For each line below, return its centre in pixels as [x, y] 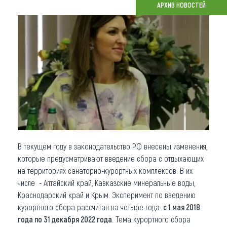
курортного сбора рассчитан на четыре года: [90, 207]
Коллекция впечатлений [74, 63]
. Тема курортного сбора [151, 219]
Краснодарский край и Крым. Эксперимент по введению [107, 195]
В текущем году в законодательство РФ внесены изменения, [112, 146]
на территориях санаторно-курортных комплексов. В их [105, 170]
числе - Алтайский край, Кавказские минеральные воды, [106, 182]
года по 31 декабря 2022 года [65, 219]
